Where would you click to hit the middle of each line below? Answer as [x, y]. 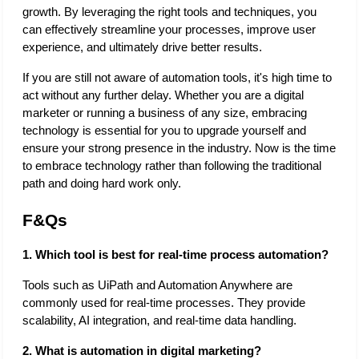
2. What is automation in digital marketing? [142, 351]
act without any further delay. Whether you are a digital [163, 95]
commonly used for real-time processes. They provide [164, 303]
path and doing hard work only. [103, 183]
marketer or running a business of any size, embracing [165, 113]
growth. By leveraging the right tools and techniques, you [169, 12]
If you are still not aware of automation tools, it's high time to [177, 77]
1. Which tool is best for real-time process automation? [175, 254]
